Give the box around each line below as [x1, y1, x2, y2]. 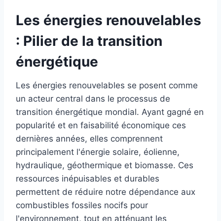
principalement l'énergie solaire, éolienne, [16, 147, 180, 157]
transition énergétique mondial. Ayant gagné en [16, 107, 204, 117]
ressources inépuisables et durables [16, 173, 159, 184]
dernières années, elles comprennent [16, 133, 163, 144]
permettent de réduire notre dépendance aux [16, 186, 195, 197]
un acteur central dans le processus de [16, 93, 170, 104]
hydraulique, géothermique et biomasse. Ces [16, 160, 193, 170]
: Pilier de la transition [16, 32, 162, 49]
